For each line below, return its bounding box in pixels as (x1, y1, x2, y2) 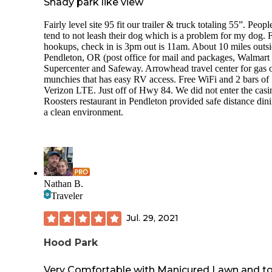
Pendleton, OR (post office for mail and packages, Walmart (44, 52, 270, 63)
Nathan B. (44, 178, 83, 189)
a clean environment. (44, 106, 123, 117)
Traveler (51, 190, 83, 201)
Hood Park (44, 236, 98, 248)
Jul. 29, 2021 (126, 212, 178, 224)
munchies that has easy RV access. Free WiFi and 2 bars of (44, 73, 269, 84)
